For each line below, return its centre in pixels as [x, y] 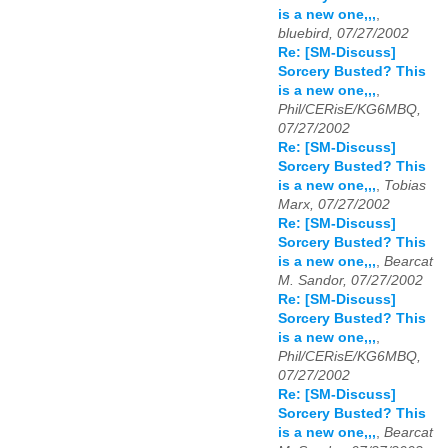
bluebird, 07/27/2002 [343, 34]
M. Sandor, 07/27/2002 [350, 281]
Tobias [405, 186]
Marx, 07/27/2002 [334, 205]
